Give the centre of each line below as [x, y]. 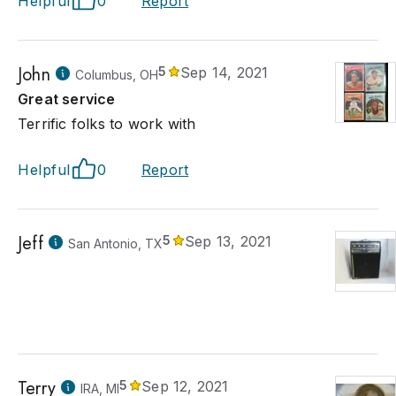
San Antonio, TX [115, 244]
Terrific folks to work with [107, 124]
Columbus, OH [116, 75]
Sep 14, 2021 [225, 72]
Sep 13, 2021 [228, 241]
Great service [67, 99]
